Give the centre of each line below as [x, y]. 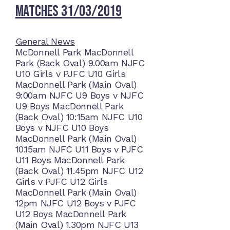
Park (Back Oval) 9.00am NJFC [80, 63]
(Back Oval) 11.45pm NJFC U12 [79, 171]
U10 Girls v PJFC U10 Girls [70, 74]
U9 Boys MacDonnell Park [69, 106]
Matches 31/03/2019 [68, 12]
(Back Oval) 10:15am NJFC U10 [79, 117]
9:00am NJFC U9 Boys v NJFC [79, 95]
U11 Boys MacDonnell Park [70, 160]
